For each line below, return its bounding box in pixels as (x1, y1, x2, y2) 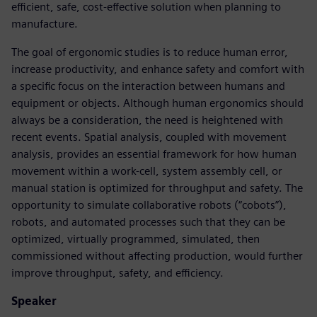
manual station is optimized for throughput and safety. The (11, 180, 303, 195)
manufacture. (11, 16, 78, 30)
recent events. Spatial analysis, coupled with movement (11, 129, 287, 144)
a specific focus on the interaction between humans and (11, 79, 285, 93)
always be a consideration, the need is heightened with (11, 113, 283, 127)
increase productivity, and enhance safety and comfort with (11, 62, 304, 76)
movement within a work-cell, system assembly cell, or (11, 163, 282, 178)
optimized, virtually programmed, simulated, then (11, 231, 260, 246)
